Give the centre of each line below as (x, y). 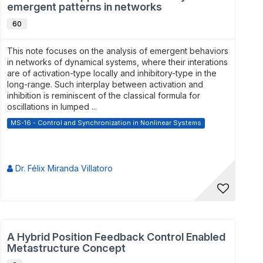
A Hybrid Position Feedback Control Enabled (116, 237)
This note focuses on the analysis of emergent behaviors (118, 51)
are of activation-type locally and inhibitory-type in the (112, 73)
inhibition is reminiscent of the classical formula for (104, 95)
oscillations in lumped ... (52, 107)
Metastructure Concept (66, 248)
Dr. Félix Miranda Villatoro (63, 168)
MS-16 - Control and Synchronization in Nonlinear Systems (106, 123)
